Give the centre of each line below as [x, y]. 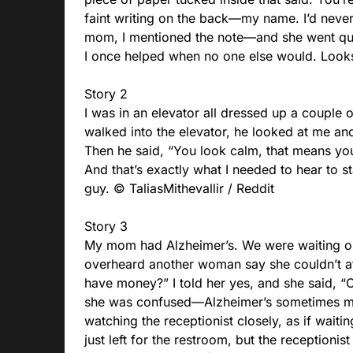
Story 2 [106, 94]
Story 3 [106, 227]
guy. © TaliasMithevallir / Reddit [179, 189]
